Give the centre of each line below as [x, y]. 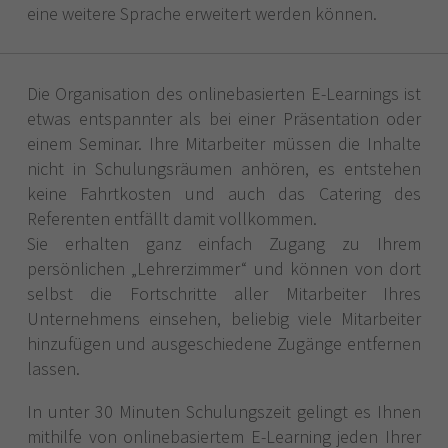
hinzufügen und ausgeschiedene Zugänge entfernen [224, 343]
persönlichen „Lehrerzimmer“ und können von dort [224, 268]
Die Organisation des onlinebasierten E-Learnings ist [224, 93]
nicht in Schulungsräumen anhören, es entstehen [224, 168]
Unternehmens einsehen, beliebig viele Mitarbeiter [224, 318]
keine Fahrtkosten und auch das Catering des [224, 193]
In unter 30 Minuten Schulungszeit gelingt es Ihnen [224, 411]
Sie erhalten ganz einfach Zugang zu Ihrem [224, 243]
